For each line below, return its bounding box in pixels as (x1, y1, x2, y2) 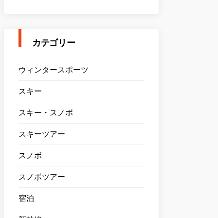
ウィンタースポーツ (18, 65, 89, 74)
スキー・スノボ (18, 108, 73, 117)
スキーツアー (18, 129, 65, 139)
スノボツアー (18, 172, 65, 182)
